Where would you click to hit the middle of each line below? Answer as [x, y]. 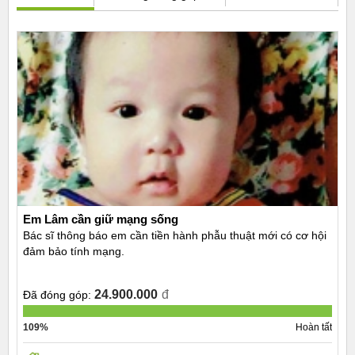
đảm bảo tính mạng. [74, 252]
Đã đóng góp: [57, 295]
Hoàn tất [314, 328]
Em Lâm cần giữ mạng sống [101, 219]
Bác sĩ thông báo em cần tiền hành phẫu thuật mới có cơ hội [175, 236]
